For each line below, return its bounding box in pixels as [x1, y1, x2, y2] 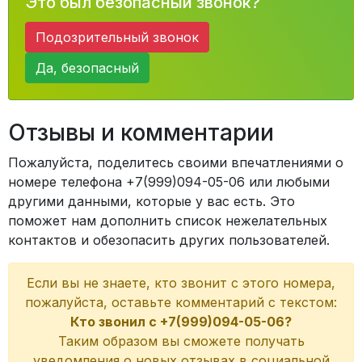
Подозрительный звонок [36, 29, 199, 45]
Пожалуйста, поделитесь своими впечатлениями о [8, 154, 343, 170]
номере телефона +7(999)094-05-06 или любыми [8, 174, 330, 190]
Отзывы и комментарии [8, 119, 274, 146]
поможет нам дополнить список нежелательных [8, 213, 327, 229]
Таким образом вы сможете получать [57, 333, 305, 349]
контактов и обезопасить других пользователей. [8, 232, 330, 248]
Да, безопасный [36, 60, 139, 76]
